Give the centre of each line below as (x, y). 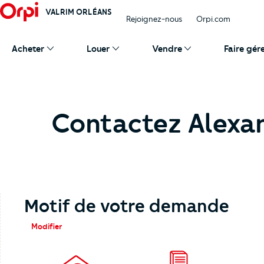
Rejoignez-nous (154, 19)
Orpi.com (213, 19)
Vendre (167, 49)
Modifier (47, 226)
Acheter (28, 49)
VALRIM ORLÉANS (79, 12)
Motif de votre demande (127, 206)
